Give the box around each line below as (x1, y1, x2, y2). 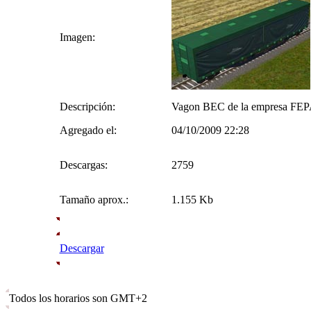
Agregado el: (59, 124, 117, 136)
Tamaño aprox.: (59, 194, 128, 205)
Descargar (59, 242, 104, 254)
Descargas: (59, 159, 108, 171)
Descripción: (59, 101, 115, 112)
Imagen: (59, 31, 95, 43)
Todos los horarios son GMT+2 (9, 292, 147, 304)
